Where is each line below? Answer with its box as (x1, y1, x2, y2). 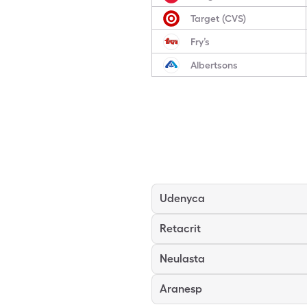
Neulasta (160, 252, 205, 265)
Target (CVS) (191, 12, 246, 24)
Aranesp (160, 282, 202, 295)
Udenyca (160, 192, 205, 205)
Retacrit (160, 222, 201, 235)
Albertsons (191, 59, 238, 71)
